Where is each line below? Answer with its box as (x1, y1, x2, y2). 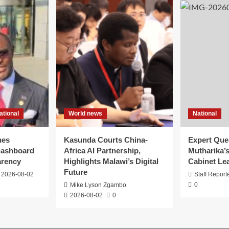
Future (64, 168, 87, 177)
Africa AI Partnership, (64, 146, 141, 155)
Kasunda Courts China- (64, 135, 148, 145)
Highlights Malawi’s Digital (64, 157, 158, 166)
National (193, 110, 217, 118)
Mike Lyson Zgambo (70, 181, 126, 189)
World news (68, 110, 102, 118)
